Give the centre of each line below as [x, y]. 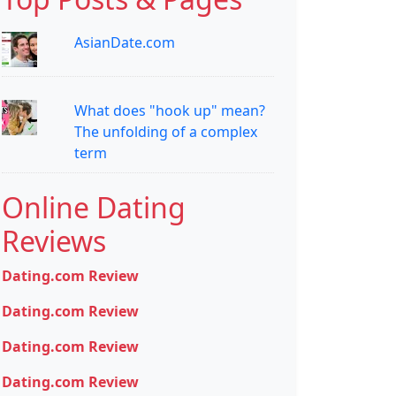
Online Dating [94, 208]
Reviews [54, 241]
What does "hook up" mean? [169, 111]
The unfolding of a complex [165, 132]
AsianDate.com [124, 43]
